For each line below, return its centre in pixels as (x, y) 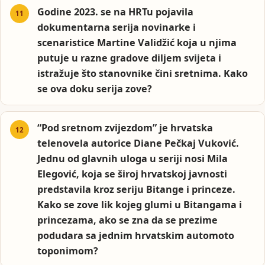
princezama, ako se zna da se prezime (128, 220)
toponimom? (68, 251)
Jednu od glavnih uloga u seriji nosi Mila (133, 159)
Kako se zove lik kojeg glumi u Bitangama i (140, 205)
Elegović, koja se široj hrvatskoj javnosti (132, 174)
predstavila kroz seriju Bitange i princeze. (137, 190)
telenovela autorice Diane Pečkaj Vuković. (138, 143)
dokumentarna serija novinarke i (117, 27)
